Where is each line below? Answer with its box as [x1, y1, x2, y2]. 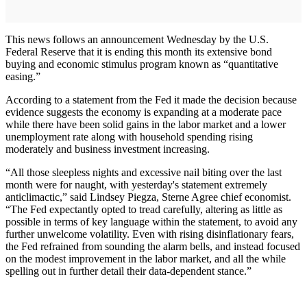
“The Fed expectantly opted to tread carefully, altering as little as [5, 204, 282, 216]
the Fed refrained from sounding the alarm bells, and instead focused [5, 241, 300, 253]
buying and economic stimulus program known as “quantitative [5, 58, 278, 71]
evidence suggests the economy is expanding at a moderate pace [5, 106, 282, 119]
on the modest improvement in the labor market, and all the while [5, 253, 286, 265]
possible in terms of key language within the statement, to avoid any [5, 216, 297, 228]
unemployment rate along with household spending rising [5, 131, 253, 143]
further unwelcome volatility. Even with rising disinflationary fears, [5, 228, 294, 241]
